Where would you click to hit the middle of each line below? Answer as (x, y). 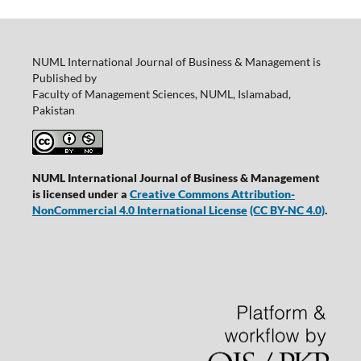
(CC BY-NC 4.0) (287, 210)
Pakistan (53, 110)
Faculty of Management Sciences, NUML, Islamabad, (161, 93)
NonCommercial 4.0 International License (139, 210)
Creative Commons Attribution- (212, 193)
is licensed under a (81, 193)
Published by (64, 77)
